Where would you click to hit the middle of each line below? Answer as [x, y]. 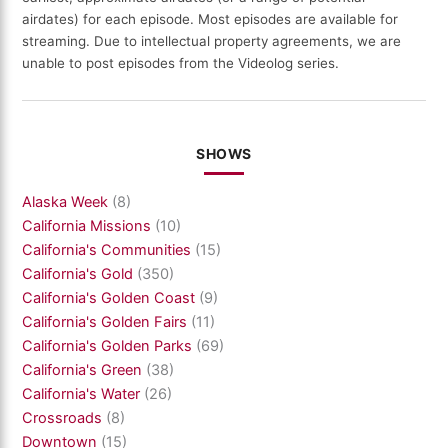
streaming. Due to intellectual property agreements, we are [212, 41]
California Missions [87, 225]
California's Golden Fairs [105, 321]
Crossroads [62, 417]
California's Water [81, 393]
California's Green [82, 369]
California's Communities [107, 249]
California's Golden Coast [109, 297]
